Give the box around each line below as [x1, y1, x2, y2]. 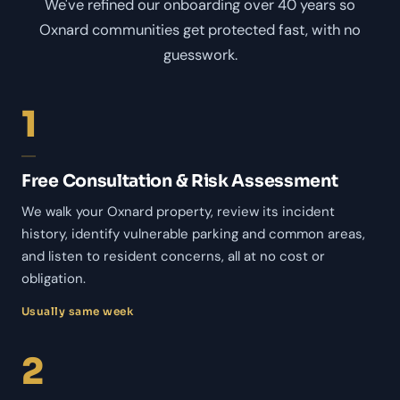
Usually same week [21, 304, 134, 318]
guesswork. [162, 45, 237, 64]
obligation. [21, 269, 86, 287]
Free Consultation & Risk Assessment [21, 170, 338, 192]
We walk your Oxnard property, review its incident [21, 202, 335, 221]
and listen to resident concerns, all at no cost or [21, 246, 325, 265]
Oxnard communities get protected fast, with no [39, 20, 361, 39]
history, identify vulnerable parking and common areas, [21, 224, 365, 243]
